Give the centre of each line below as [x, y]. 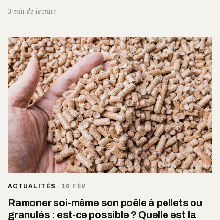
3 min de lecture [32, 11]
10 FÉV [74, 186]
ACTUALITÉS [32, 186]
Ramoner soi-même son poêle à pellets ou [105, 203]
